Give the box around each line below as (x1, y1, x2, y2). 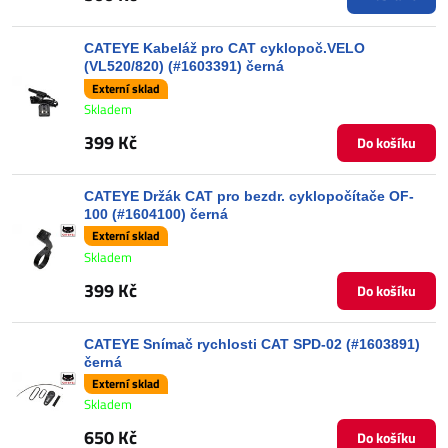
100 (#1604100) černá (84, 205, 228, 222)
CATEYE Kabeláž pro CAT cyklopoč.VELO (84, 40, 365, 56)
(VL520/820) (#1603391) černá (84, 58, 284, 74)
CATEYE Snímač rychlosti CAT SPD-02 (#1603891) (84, 335, 420, 352)
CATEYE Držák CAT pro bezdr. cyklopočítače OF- (84, 187, 414, 204)
